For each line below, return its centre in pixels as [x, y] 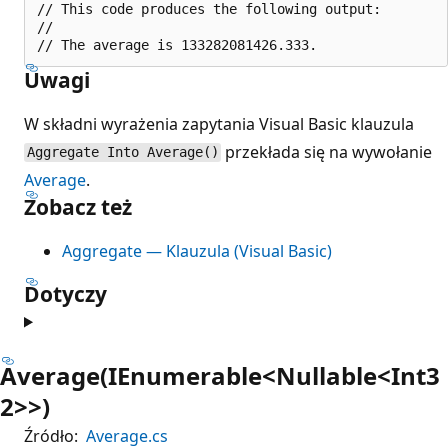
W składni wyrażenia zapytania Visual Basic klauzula [219, 123]
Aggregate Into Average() [122, 152]
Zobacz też [78, 206]
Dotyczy [65, 293]
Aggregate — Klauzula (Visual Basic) [197, 250]
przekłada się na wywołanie [327, 151]
